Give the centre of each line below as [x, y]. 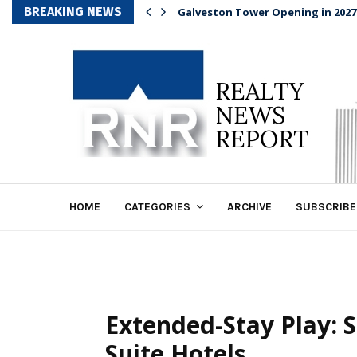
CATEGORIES [157, 207]
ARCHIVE [249, 207]
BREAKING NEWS [73, 12]
